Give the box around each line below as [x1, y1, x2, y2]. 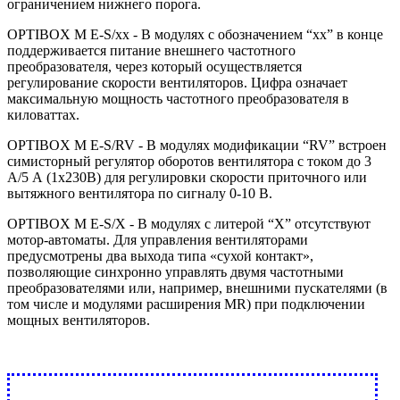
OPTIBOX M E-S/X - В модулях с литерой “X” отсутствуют [7, 215, 371, 231]
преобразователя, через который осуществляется [7, 58, 302, 74]
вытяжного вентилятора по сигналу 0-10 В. [7, 185, 272, 201]
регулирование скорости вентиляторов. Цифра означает [7, 74, 347, 90]
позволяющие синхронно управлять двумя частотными [7, 263, 344, 279]
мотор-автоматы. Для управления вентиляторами [7, 231, 308, 247]
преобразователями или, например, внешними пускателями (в [7, 279, 387, 296]
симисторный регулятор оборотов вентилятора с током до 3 [7, 153, 371, 169]
